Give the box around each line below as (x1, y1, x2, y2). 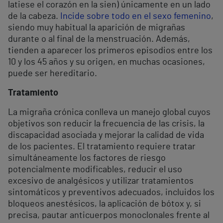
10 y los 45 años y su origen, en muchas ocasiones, (8, 58, 205, 67)
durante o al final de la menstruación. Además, (8, 35, 190, 44)
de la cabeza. (8, 12, 60, 21)
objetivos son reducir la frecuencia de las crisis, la (8, 119, 205, 129)
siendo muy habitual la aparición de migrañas (8, 23, 185, 33)
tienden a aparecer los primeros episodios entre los (8, 46, 213, 56)
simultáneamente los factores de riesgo (8, 154, 166, 163)
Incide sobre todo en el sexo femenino (60, 12, 211, 21)
